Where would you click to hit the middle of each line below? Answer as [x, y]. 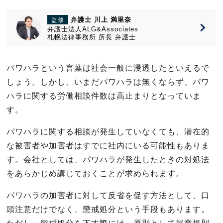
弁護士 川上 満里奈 [101, 20]
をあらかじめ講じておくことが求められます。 [95, 173]
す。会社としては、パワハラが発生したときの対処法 [108, 160]
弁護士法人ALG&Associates [93, 29]
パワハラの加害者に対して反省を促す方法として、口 [108, 195]
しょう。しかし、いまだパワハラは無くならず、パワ [108, 82]
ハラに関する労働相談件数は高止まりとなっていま [104, 96]
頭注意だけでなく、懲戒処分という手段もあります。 [108, 209]
